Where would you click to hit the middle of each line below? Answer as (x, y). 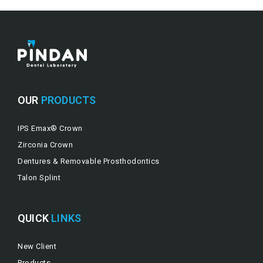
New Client (37, 246)
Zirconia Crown (45, 144)
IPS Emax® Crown (50, 128)
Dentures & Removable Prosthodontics (89, 161)
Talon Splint (39, 177)
